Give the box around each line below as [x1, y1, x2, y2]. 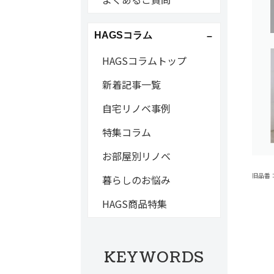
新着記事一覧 [102, 77, 161, 92]
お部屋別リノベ [102, 149, 171, 163]
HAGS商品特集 [102, 196, 167, 211]
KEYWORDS [103, 247, 205, 268]
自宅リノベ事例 [102, 101, 171, 116]
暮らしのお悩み [102, 172, 171, 187]
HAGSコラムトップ [102, 53, 187, 68]
